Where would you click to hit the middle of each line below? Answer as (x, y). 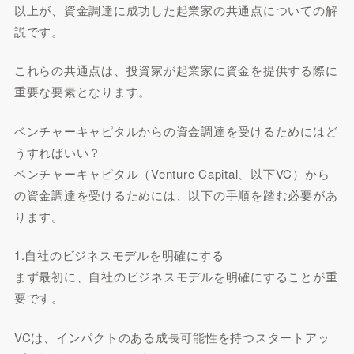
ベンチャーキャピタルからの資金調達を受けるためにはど (176, 130)
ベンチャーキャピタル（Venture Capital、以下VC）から (172, 173)
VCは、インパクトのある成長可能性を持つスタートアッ (172, 337)
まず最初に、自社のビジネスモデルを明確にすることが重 (176, 276)
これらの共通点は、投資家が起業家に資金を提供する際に (176, 70)
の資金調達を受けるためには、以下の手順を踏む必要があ (176, 194)
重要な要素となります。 (83, 91)
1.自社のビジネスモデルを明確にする (119, 255)
